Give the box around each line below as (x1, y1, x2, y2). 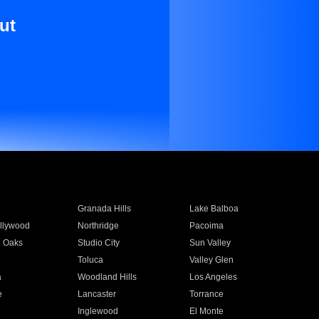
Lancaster (77, 289, 116, 299)
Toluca (77, 255, 103, 265)
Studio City (77, 238, 120, 248)
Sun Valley (189, 238, 231, 248)
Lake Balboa (189, 204, 239, 214)
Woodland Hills (77, 272, 137, 282)
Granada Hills (77, 204, 131, 214)
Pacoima (189, 221, 224, 231)
